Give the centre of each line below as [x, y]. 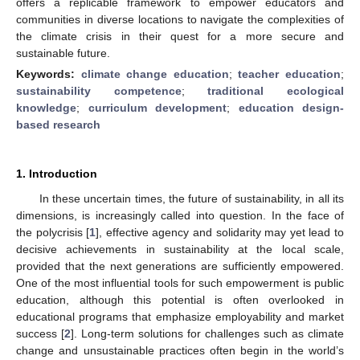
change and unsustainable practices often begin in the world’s [180, 350]
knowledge [46, 107]
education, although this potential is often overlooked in [180, 299]
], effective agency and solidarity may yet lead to [220, 232]
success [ [40, 333]
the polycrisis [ [53, 232]
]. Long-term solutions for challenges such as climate [207, 333]
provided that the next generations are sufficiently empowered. [180, 266]
